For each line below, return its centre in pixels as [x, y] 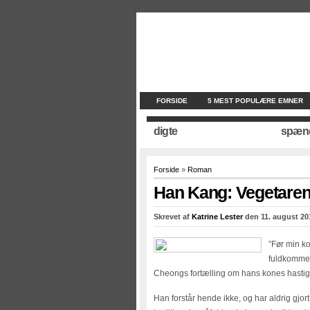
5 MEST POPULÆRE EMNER [255, 101]
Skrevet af [173, 217]
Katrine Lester [217, 217]
